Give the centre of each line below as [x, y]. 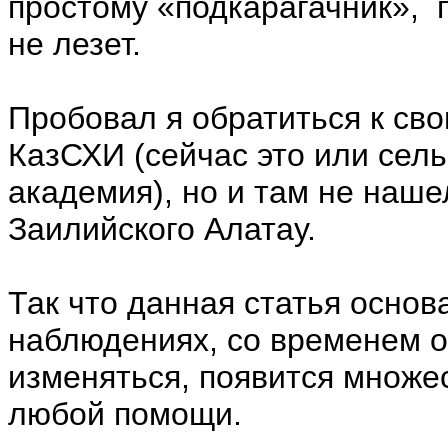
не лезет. [74, 44]
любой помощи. [125, 414]
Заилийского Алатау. [162, 229]
